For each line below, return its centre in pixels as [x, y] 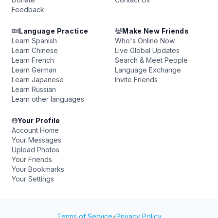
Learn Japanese [38, 80]
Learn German [34, 70]
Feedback [28, 9]
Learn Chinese [35, 50]
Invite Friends [136, 80]
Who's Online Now [145, 41]
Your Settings [33, 179]
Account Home [35, 130]
